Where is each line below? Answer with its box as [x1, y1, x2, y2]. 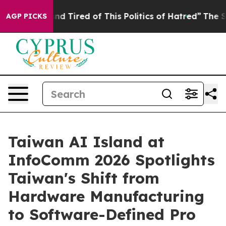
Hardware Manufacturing [8, 187, 204, 206]
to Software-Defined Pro [8, 205, 196, 224]
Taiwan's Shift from [8, 168, 159, 188]
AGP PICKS [6, 12, 47, 21]
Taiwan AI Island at [8, 132, 164, 151]
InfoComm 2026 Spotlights [8, 150, 215, 169]
